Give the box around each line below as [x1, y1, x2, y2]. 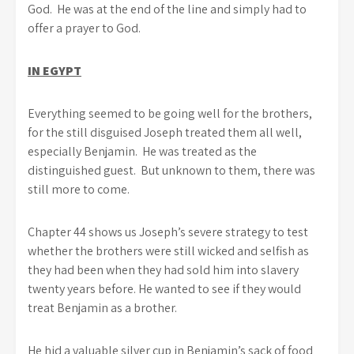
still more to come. [28, 181, 130, 198]
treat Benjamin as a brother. [28, 299, 177, 316]
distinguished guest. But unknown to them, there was [28, 162, 315, 179]
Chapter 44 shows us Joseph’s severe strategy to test [28, 224, 308, 240]
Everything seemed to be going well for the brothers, [28, 105, 312, 122]
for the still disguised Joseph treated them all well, [28, 124, 302, 141]
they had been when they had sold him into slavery [28, 262, 299, 278]
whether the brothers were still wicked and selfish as [28, 243, 309, 259]
